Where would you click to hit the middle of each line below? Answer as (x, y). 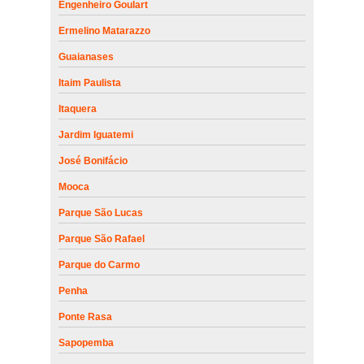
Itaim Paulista (89, 82)
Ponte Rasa (85, 316)
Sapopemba (86, 342)
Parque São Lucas (100, 212)
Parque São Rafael (101, 238)
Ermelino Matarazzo (104, 30)
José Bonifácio (93, 160)
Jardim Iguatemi (95, 134)
